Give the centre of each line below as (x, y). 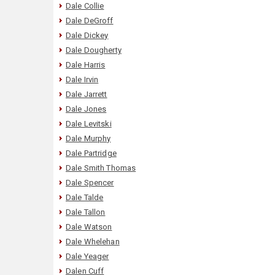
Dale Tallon (86, 212)
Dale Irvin (82, 79)
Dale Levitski (89, 123)
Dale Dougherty (94, 50)
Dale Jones (86, 109)
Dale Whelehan (93, 241)
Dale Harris (86, 64)
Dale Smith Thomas (101, 168)
